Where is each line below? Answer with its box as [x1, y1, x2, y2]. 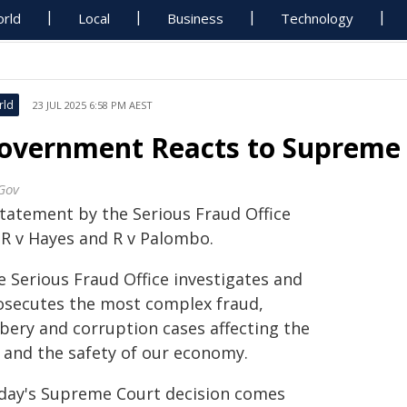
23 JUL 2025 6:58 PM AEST [33, 98, 153, 112]
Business [167, 9, 224, 27]
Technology [281, 9, 354, 27]
